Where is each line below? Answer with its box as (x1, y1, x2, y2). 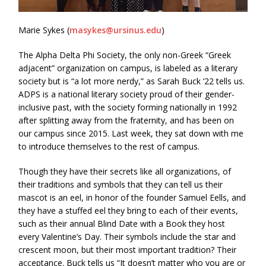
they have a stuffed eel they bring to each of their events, (18, 205, 239, 217)
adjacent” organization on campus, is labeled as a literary (18, 62, 238, 74)
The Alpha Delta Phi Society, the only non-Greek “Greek (18, 49, 232, 61)
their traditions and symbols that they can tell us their (18, 179, 223, 191)
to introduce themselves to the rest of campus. (18, 141, 200, 153)
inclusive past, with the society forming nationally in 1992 (18, 102, 237, 113)
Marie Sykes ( (18, 24, 70, 36)
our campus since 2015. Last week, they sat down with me (18, 128, 244, 140)
